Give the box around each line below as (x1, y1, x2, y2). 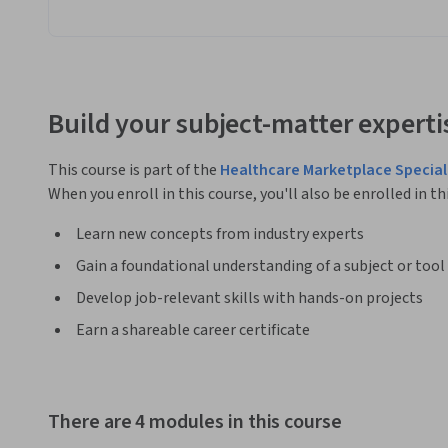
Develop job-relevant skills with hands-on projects (76, 286, 423, 309)
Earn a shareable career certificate (76, 318, 310, 341)
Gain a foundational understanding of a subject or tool (76, 254, 445, 277)
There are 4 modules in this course (48, 408, 342, 437)
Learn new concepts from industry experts (76, 222, 364, 245)
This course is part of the (48, 158, 220, 181)
